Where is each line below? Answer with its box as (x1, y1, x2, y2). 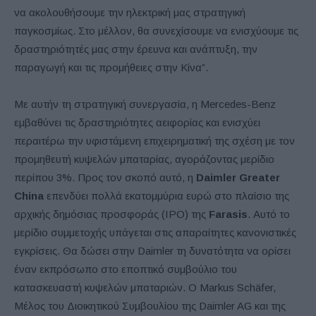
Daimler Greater (196, 171, 280, 184)
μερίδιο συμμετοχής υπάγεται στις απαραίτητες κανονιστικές (14, 226, 296, 239)
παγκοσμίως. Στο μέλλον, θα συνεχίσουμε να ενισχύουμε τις (14, 25, 298, 37)
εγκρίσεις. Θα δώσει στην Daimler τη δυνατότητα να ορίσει (14, 245, 291, 257)
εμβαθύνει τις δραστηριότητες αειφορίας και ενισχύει (14, 116, 260, 129)
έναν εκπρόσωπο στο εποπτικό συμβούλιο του (14, 263, 237, 276)
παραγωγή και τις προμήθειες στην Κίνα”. (14, 61, 208, 74)
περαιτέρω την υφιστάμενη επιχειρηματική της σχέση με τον (14, 135, 295, 147)
